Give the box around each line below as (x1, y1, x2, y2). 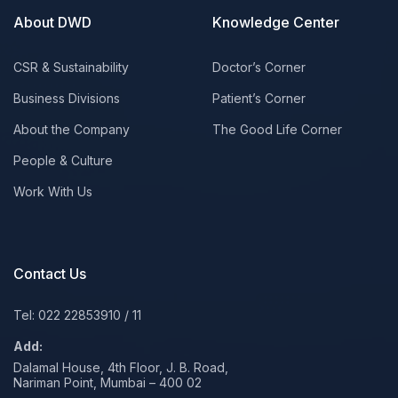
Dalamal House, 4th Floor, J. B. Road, (13, 360, 228, 376)
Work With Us (13, 184, 92, 200)
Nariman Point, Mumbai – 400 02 (13, 375, 202, 391)
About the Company (13, 122, 130, 138)
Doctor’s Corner (212, 60, 306, 76)
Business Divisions (13, 91, 120, 107)
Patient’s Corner (212, 91, 306, 107)
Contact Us (13, 265, 86, 283)
